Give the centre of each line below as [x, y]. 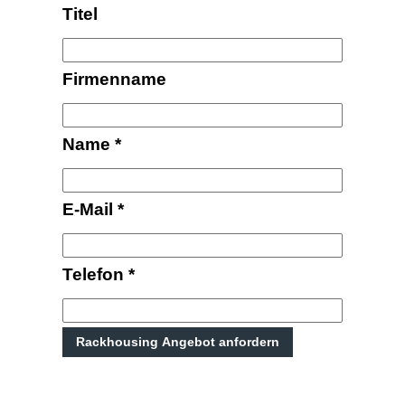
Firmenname [114, 79]
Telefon [95, 274]
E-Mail [90, 209]
